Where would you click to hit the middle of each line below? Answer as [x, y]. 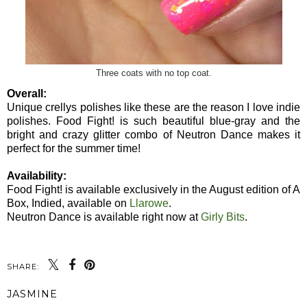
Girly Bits [223, 217]
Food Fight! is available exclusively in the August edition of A [153, 190]
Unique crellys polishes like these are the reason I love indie [153, 108]
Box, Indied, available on [68, 204]
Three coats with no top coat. [153, 73]
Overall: [27, 94]
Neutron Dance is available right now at [104, 217]
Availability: [37, 176]
